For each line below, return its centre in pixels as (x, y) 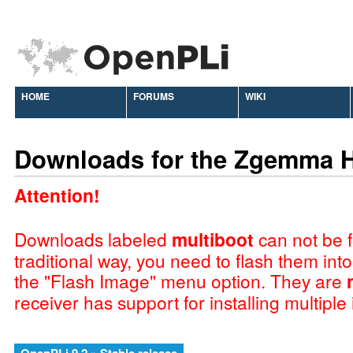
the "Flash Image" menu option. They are (180, 281)
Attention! (57, 195)
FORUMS (154, 96)
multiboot (213, 239)
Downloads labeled (93, 239)
